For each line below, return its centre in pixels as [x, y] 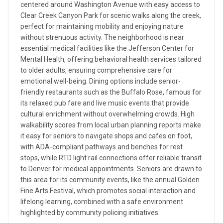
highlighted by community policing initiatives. [90, 213]
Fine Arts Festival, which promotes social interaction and [108, 191]
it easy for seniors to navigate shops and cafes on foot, [106, 136]
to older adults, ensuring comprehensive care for [96, 70]
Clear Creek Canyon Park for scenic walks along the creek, [111, 15]
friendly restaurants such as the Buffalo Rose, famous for [111, 92]
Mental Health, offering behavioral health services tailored [111, 59]
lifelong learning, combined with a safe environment [102, 202]
